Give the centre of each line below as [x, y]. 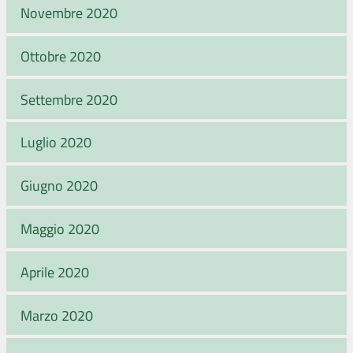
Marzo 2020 [57, 315]
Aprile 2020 [55, 271]
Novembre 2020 [69, 13]
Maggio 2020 [60, 229]
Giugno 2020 [59, 186]
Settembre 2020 [69, 99]
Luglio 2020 [56, 142]
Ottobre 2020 [61, 56]
